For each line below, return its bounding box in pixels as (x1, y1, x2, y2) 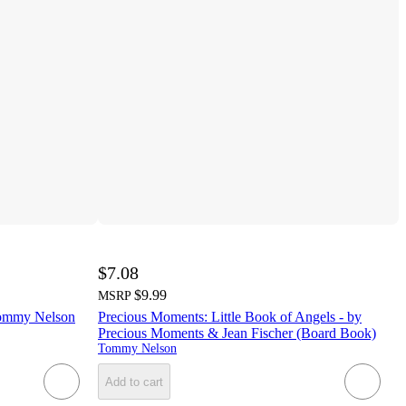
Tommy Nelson (98, 342, 177, 356)
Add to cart (105, 374, 163, 389)
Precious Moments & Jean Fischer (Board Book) (98, 325, 376, 342)
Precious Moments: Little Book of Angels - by (98, 309, 362, 325)
